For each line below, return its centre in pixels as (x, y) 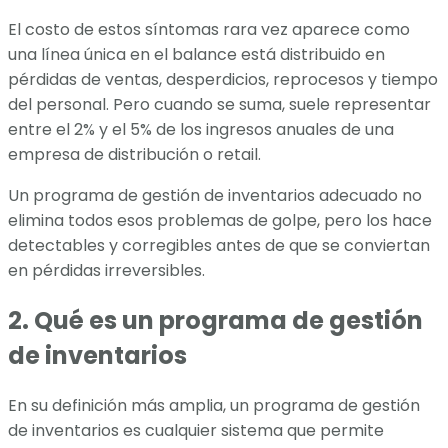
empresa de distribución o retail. (134, 155)
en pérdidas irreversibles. (106, 271)
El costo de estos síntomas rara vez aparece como (209, 30)
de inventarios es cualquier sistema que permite (196, 430)
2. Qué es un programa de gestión (215, 320)
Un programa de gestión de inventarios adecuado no (215, 196)
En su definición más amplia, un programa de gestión (214, 405)
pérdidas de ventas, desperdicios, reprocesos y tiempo (223, 80)
